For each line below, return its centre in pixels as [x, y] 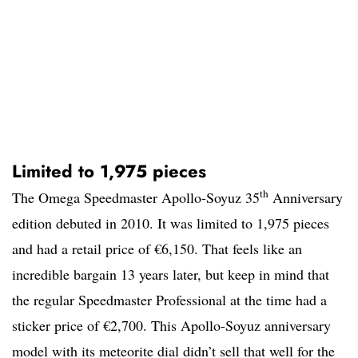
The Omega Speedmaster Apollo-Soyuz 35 [136, 198]
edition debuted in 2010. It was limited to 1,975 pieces [171, 223]
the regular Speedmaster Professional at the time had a [169, 300]
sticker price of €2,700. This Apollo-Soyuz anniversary [171, 326]
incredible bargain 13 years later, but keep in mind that [171, 274]
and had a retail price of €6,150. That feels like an [157, 249]
